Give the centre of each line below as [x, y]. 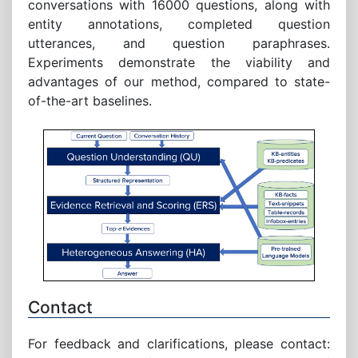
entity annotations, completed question [179, 24]
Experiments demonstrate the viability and [179, 62]
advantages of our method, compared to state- [179, 82]
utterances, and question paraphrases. [179, 43]
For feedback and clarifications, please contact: [179, 344]
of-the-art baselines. [90, 101]
